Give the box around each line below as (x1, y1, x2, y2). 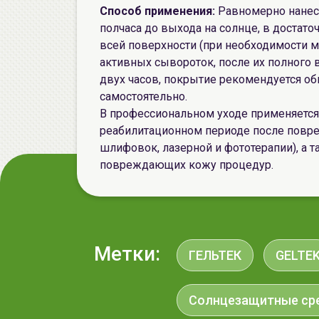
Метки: (94, 242, 160, 266)
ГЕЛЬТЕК (189, 248, 241, 263)
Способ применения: (100, 4, 215, 18)
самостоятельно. (100, 90, 187, 103)
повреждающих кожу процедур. (100, 158, 273, 172)
